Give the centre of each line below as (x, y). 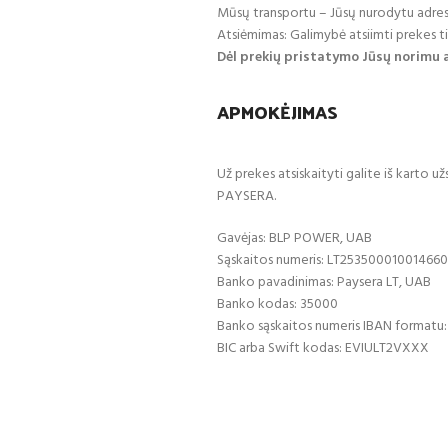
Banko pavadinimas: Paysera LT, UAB (324, 283)
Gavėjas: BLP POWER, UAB (294, 239)
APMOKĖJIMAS (277, 112)
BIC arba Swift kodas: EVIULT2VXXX (323, 349)
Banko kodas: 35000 (277, 305)
